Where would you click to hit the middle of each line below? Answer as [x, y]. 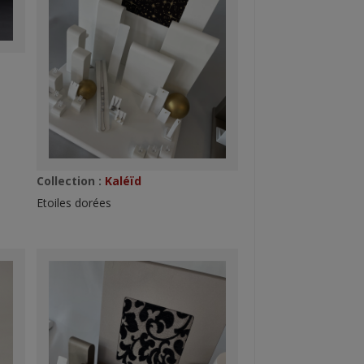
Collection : [69, 180]
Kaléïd [121, 180]
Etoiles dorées [74, 202]
